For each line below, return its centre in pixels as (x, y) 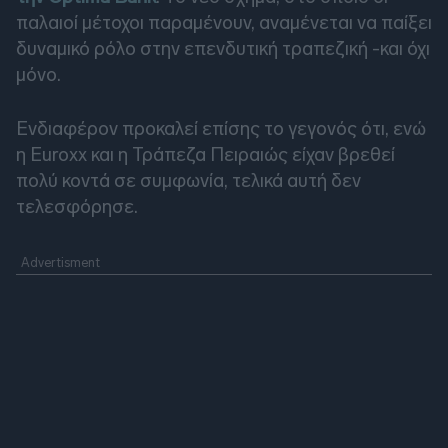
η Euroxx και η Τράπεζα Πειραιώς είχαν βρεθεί (205, 155)
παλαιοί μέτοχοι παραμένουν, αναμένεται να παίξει (224, 23)
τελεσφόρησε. (77, 207)
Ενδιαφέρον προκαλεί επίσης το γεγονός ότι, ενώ (221, 129)
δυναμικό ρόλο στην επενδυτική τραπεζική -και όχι (223, 49)
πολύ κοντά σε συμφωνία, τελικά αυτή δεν (188, 181)
